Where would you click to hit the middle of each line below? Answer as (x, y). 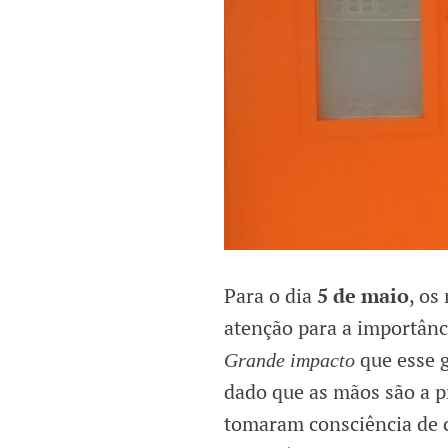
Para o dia (270, 296)
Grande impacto (289, 360)
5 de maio (363, 296)
